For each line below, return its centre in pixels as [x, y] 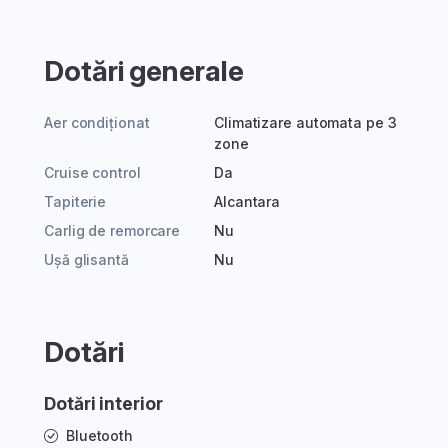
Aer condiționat [97, 123]
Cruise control [92, 173]
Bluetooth [99, 436]
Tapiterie [75, 202]
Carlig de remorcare [112, 231]
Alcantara [247, 202]
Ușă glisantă [86, 260]
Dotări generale [144, 71]
